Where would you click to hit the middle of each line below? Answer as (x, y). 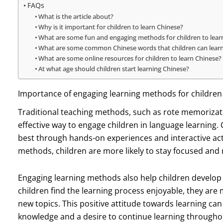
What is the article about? (76, 16)
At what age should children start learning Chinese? (114, 68)
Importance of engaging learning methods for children (120, 93)
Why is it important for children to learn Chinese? (111, 27)
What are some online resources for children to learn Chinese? (130, 58)
